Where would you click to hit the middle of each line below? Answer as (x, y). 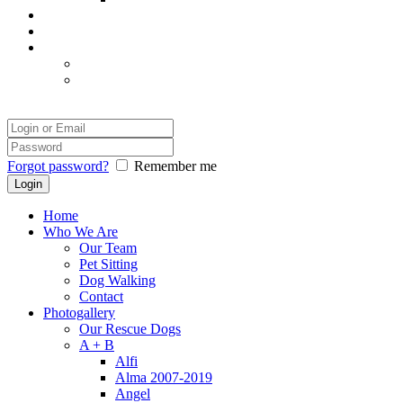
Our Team (108, 248)
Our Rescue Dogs (130, 329)
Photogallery (79, 313)
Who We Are (81, 232)
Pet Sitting (108, 264)
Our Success (79, 15)
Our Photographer (94, 31)
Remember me (175, 166)
